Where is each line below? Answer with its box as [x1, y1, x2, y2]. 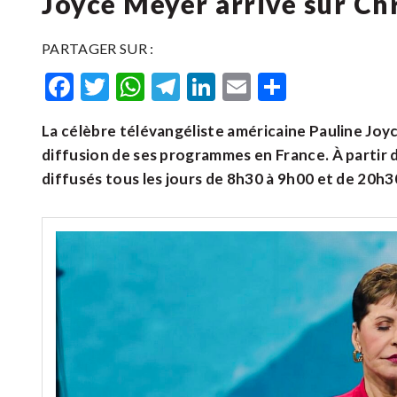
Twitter [109, 69, 204, 104]
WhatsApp [144, 69, 278, 104]
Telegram [180, 69, 296, 104]
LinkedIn [215, 69, 323, 104]
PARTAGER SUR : [42, 40, 154, 57]
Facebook [74, 69, 193, 104]
